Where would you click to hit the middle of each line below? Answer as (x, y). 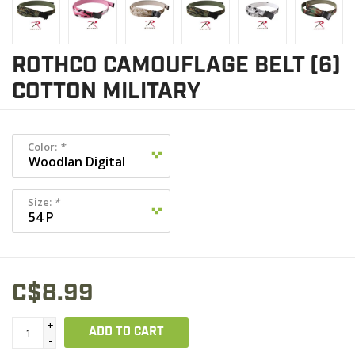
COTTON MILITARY (106, 92)
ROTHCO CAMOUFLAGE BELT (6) (176, 66)
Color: (44, 147)
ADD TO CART (126, 332)
